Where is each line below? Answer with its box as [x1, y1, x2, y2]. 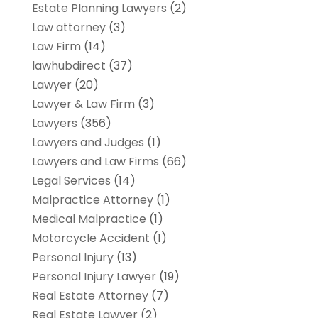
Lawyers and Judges [31, 134, 144, 151]
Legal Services [31, 172, 111, 190]
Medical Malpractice [31, 211, 146, 228]
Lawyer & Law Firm [31, 96, 135, 113]
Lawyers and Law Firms [31, 153, 159, 170]
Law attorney [31, 19, 106, 36]
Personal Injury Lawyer [31, 268, 156, 285]
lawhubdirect [31, 57, 106, 75]
